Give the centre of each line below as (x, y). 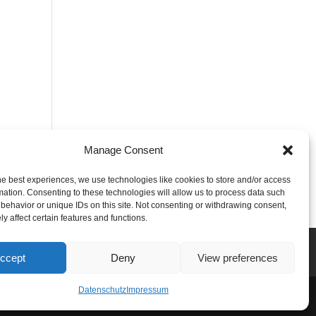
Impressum (147, 290)
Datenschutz (102, 290)
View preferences (237, 257)
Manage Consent (123, 150)
